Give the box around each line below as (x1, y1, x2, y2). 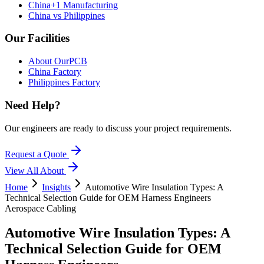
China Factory (28, 67, 81, 77)
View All (5, 165, 40, 176)
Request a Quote (5, 148, 69, 159)
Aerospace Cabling (5, 203, 76, 213)
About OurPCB (28, 56, 87, 67)
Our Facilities (5, 32, 70, 45)
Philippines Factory (28, 77, 100, 88)
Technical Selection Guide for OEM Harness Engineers (5, 192, 211, 203)
